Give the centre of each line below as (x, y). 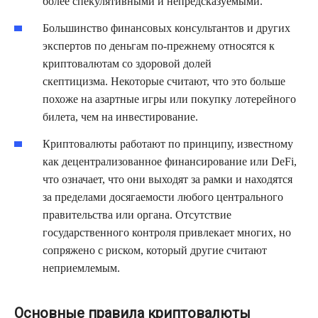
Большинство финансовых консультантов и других (166, 28)
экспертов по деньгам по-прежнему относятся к (159, 45)
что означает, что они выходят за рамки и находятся (168, 179)
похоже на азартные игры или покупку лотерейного (169, 99)
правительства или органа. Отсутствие (137, 214)
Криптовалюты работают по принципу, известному (168, 143)
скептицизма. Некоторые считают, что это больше (164, 81)
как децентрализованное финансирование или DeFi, (170, 161)
